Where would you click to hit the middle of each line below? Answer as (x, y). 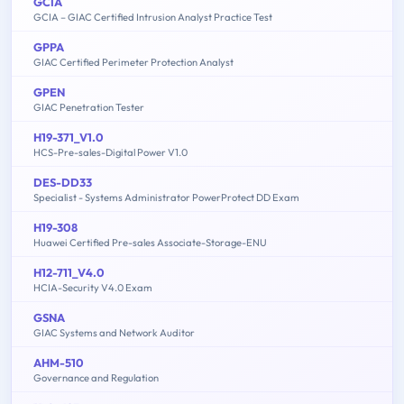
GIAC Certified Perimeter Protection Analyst (133, 63)
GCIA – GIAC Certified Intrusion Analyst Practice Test (153, 18)
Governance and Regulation (96, 378)
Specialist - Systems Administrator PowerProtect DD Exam (166, 198)
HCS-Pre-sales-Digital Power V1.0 (110, 153)
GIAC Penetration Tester (89, 108)
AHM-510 (59, 363)
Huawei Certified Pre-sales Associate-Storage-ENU (150, 243)
